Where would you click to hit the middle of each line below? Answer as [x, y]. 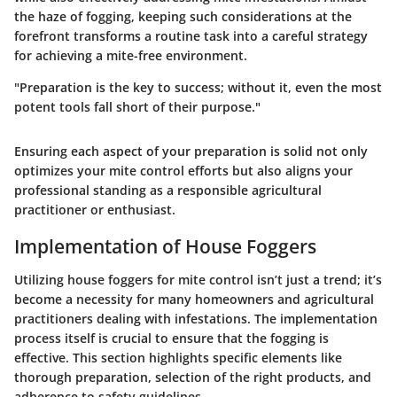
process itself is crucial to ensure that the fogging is [171, 339]
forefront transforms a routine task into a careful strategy [191, 35]
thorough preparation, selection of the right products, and [193, 378]
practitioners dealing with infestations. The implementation [196, 319]
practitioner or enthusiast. [95, 209]
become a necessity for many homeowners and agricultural [194, 300]
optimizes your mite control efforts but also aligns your [183, 170]
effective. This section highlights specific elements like [178, 358]
